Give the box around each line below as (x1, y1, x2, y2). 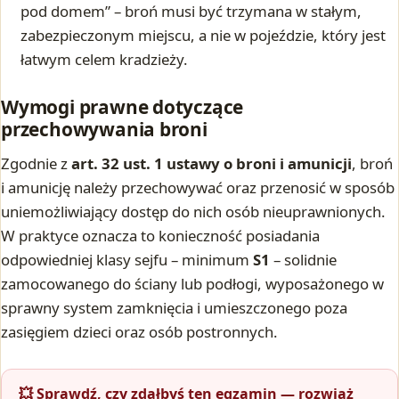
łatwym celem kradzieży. (20, 48, 189, 69)
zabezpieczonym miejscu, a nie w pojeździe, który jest (20, 24, 387, 45)
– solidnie (270, 248, 337, 270)
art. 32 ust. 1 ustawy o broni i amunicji (71, 152, 352, 174)
